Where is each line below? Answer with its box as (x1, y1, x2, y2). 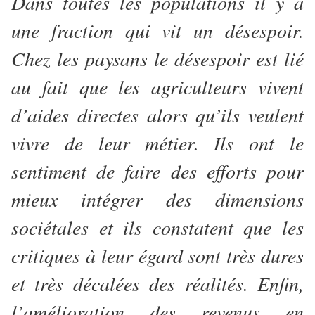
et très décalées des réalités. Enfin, (11, 270, 304, 297)
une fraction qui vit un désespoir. (11, 17, 304, 44)
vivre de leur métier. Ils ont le (11, 129, 304, 157)
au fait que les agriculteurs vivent (11, 73, 304, 101)
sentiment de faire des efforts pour (11, 157, 304, 185)
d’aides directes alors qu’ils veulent (11, 101, 304, 129)
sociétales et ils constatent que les (11, 214, 304, 241)
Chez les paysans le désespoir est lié (11, 45, 304, 72)
